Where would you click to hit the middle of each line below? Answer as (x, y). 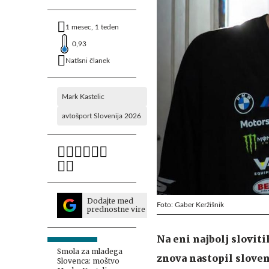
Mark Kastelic (83, 97)
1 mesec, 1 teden (92, 27)
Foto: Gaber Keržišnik (190, 204)
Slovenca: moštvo (88, 261)
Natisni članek (88, 61)
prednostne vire (116, 209)
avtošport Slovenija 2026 (101, 116)
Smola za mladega (90, 251)
